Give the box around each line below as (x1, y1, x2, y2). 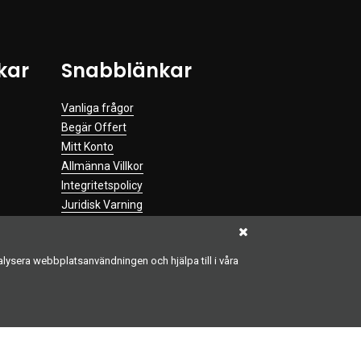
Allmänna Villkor (61, 159, 143, 172)
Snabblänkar (61, 56, 192, 84)
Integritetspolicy (61, 178, 143, 192)
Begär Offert (61, 120, 127, 134)
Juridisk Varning (61, 197, 143, 211)
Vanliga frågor (61, 101, 134, 114)
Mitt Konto (61, 139, 114, 153)
